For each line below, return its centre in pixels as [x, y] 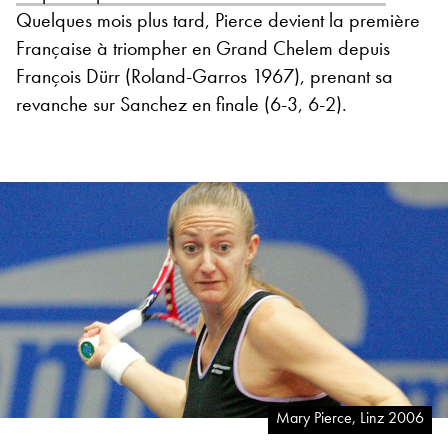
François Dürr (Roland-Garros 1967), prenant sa [204, 76]
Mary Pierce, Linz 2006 [350, 417]
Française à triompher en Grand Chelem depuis [203, 48]
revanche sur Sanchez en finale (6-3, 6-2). [184, 104]
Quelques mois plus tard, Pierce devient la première [218, 20]
